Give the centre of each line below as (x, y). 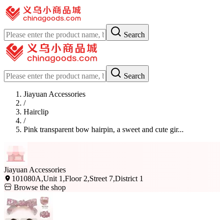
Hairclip (36, 112)
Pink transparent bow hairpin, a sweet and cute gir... (104, 129)
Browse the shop (39, 187)
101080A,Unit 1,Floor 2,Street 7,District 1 (78, 179)
